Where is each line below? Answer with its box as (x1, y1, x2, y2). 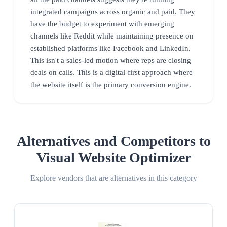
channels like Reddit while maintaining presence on (30, 31, 194, 40)
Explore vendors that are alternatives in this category (30, 173, 197, 182)
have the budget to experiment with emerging (30, 19, 174, 28)
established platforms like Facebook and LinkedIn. (30, 44, 191, 52)
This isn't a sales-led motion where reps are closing (30, 56, 191, 64)
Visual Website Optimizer (36, 149, 191, 165)
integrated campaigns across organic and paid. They (30, 7, 195, 16)
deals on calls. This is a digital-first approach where (30, 68, 193, 77)
